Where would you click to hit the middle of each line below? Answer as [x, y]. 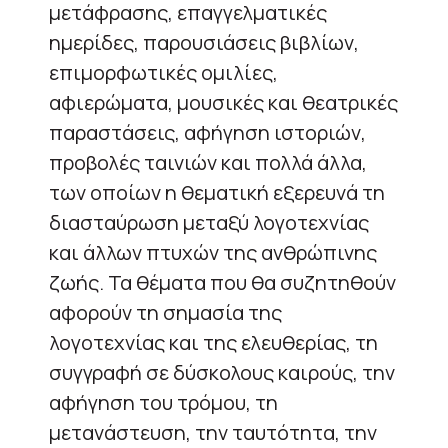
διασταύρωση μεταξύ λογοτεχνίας [209, 222]
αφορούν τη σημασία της [165, 312]
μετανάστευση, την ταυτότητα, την [213, 432]
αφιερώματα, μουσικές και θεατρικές [223, 102]
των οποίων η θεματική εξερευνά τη [217, 192]
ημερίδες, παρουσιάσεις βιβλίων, [204, 42]
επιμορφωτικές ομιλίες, [163, 72]
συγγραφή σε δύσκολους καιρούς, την [222, 372]
